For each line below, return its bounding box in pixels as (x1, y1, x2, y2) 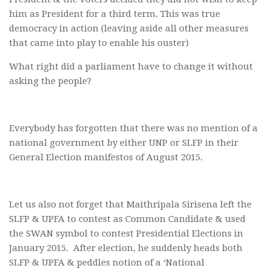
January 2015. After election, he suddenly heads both (9, 243, 243, 254)
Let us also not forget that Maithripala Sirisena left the (9, 199, 252, 211)
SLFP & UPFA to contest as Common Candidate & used (9, 214, 246, 225)
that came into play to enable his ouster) (9, 38, 189, 49)
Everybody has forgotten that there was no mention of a (9, 123, 258, 134)
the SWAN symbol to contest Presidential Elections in (9, 228, 243, 240)
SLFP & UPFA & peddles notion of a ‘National (9, 257, 204, 269)
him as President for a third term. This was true (9, 8, 220, 20)
